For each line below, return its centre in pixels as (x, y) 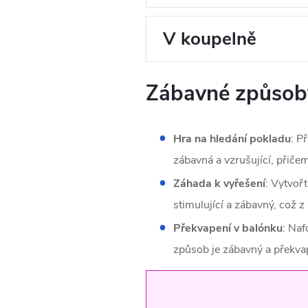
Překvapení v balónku (228, 229)
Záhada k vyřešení (219, 184)
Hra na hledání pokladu (232, 139)
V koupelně (209, 39)
